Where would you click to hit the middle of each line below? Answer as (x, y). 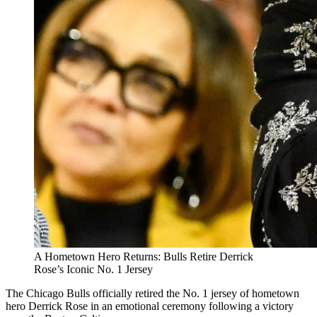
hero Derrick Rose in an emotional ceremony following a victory (150, 306)
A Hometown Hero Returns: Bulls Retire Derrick (144, 256)
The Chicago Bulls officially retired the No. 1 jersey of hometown (152, 293)
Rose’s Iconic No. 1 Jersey (93, 269)
